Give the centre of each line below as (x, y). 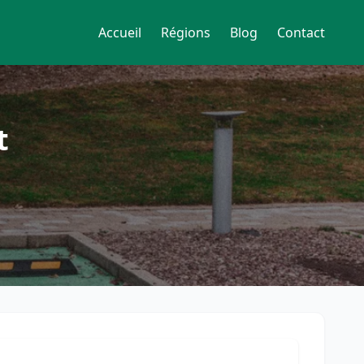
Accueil (120, 32)
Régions (186, 32)
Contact (301, 32)
